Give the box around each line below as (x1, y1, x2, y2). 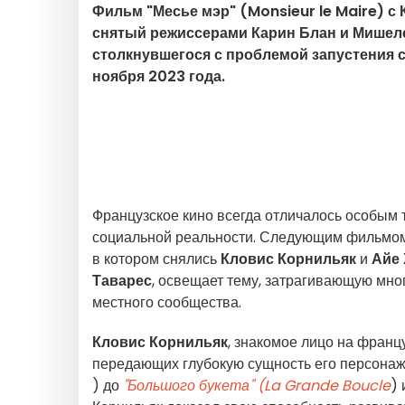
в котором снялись (92, 249, 221, 269)
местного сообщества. (92, 292, 241, 313)
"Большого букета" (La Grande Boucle (123, 375, 391, 396)
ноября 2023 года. (92, 66, 225, 87)
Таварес (92, 270, 152, 291)
